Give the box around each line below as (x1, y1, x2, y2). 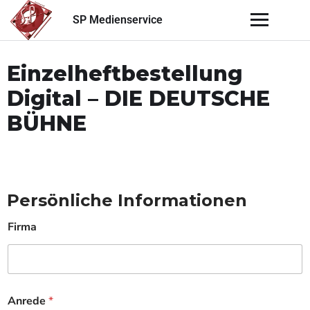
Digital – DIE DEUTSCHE (7, 86, 270, 112)
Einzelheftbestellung (7, 61, 243, 87)
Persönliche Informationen (7, 190, 247, 211)
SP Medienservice (72, 13, 163, 27)
